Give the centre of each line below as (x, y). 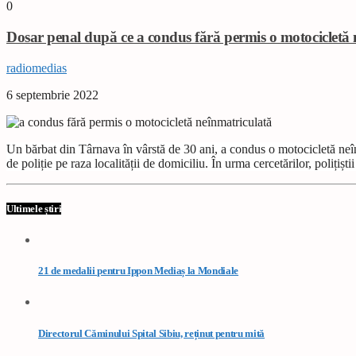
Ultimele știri (34, 208)
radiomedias (37, 68)
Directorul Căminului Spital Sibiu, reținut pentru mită (152, 333)
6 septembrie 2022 (52, 95)
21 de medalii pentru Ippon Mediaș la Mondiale (139, 271)
